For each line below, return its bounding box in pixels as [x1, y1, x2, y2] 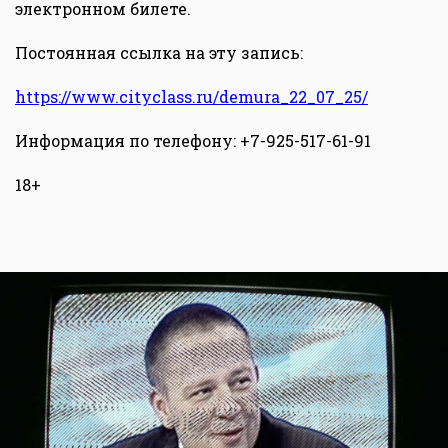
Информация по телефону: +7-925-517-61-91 [15, 130, 371, 152]
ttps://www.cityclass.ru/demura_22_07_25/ [26, 86, 368, 108]
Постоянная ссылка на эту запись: [15, 42, 303, 64]
